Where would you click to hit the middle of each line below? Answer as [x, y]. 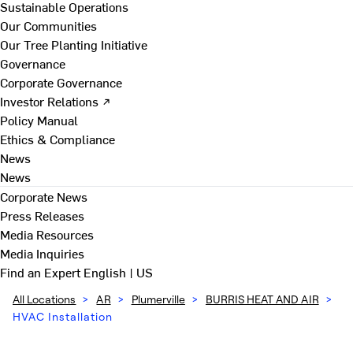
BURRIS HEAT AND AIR [262, 299]
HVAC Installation [63, 316]
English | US [118, 272]
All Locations [45, 299]
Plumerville [158, 299]
